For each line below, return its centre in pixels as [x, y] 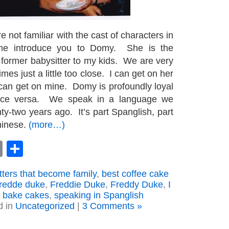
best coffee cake [135, 174]
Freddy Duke [136, 185]
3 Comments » [112, 206]
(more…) [47, 125]
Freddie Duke [77, 185]
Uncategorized [45, 206]
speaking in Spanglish [99, 195]
